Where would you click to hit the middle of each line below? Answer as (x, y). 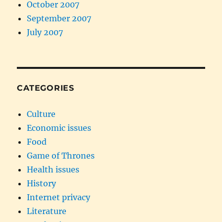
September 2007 (59, 18)
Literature (47, 211)
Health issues (53, 169)
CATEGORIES (46, 88)
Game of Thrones (61, 155)
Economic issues (59, 128)
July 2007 (45, 32)
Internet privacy (59, 197)
